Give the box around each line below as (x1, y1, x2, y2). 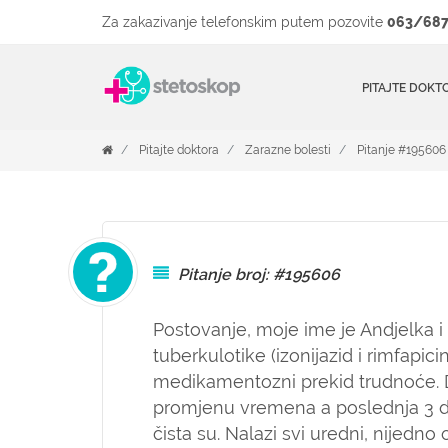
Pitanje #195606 (357, 143, 446, 157)
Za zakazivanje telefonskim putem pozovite (102, 14, 387, 30)
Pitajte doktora (139, 143, 219, 157)
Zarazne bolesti (245, 143, 331, 157)
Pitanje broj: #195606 (178, 265, 340, 284)
